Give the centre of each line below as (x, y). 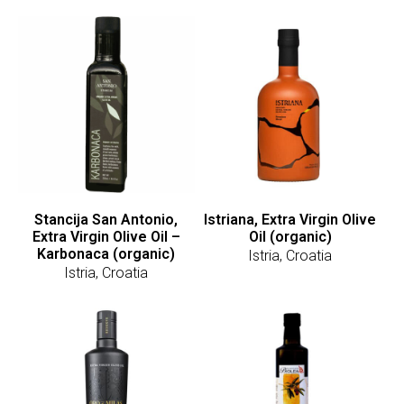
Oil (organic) (290, 236)
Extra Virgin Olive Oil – (106, 236)
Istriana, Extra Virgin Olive (290, 219)
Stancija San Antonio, (106, 219)
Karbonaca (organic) (106, 253)
